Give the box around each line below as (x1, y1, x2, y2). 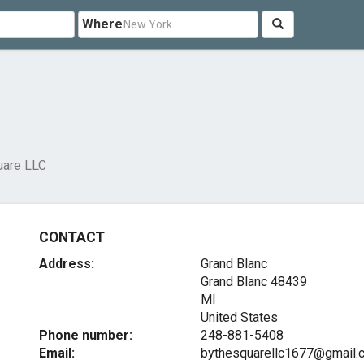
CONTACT (39, 229, 105, 245)
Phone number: (39, 327, 133, 343)
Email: (39, 345, 76, 361)
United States (200, 310, 278, 325)
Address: (39, 256, 95, 271)
